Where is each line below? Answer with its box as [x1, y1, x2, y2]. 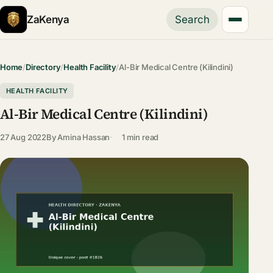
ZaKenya [27, 13, 69, 26]
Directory [26, 62, 61, 72]
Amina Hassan [57, 132, 110, 142]
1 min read [122, 132, 159, 142]
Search [175, 13, 210, 26]
